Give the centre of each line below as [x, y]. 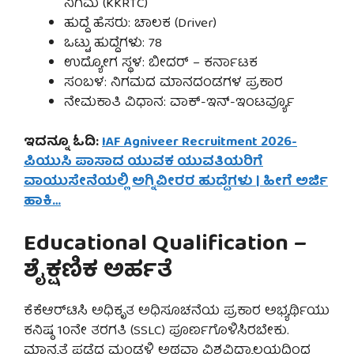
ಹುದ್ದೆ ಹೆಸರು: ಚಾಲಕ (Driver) [140, 24]
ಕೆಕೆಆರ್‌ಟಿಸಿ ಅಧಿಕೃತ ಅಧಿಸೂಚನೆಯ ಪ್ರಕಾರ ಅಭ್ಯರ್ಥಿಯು [177, 311]
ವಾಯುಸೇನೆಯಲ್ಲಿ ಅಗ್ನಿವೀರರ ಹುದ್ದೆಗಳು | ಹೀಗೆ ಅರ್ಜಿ [176, 183]
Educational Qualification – [165, 245]
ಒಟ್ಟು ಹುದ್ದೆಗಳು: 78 [113, 43]
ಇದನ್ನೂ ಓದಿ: [63, 143]
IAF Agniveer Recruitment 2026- [200, 143]
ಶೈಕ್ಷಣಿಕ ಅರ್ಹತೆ [98, 272]
